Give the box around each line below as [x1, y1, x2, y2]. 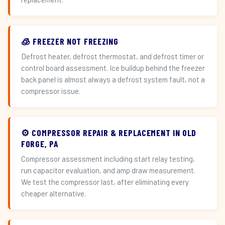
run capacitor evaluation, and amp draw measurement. [21, 166, 195, 175]
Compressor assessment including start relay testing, [21, 154, 195, 163]
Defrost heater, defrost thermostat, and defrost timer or [21, 52, 204, 61]
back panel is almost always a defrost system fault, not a [21, 75, 205, 84]
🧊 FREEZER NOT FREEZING [21, 36, 119, 47]
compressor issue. [21, 86, 80, 95]
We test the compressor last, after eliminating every [21, 177, 189, 186]
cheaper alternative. [21, 189, 86, 198]
